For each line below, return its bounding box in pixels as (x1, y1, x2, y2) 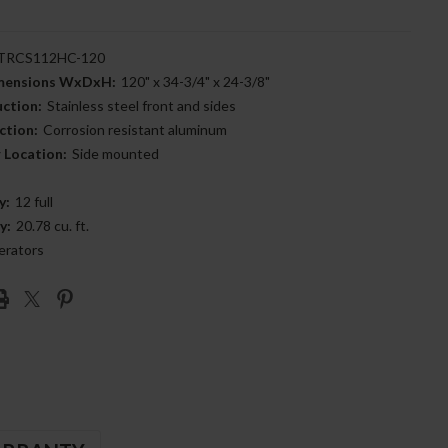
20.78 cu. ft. (15, 217, 89, 234)
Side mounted (71, 145, 159, 162)
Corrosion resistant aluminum (42, 121, 227, 138)
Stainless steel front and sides (46, 97, 236, 114)
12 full (14, 193, 53, 210)
